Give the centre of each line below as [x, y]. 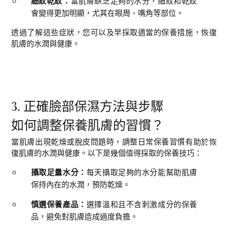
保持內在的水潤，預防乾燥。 [80, 184]
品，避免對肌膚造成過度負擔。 [84, 216]
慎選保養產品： [59, 204]
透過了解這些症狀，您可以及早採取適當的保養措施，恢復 [114, 32]
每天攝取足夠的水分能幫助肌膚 [142, 172]
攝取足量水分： [59, 172]
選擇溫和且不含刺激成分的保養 [142, 204]
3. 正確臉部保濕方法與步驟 [88, 107]
